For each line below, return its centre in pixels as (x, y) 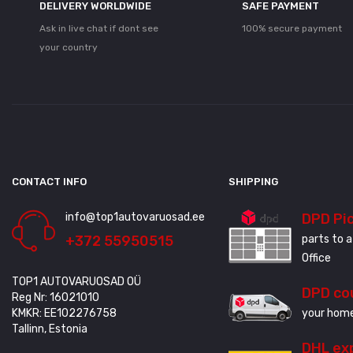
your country (69, 48)
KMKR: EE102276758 (64, 314)
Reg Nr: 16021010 (56, 298)
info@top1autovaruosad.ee (135, 217)
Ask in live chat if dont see (99, 29)
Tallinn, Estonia (50, 329)
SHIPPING (253, 182)
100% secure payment (292, 29)
